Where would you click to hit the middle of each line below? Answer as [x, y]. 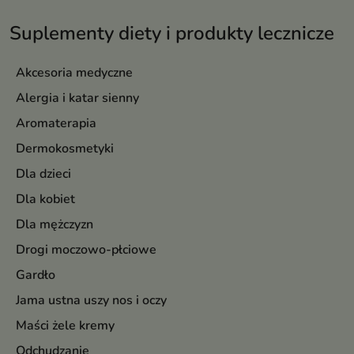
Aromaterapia [56, 123]
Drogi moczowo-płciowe [86, 250]
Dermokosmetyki [65, 149]
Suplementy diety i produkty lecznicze [172, 33]
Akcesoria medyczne [74, 73]
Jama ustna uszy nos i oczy [91, 300]
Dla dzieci [43, 174]
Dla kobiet [45, 199]
